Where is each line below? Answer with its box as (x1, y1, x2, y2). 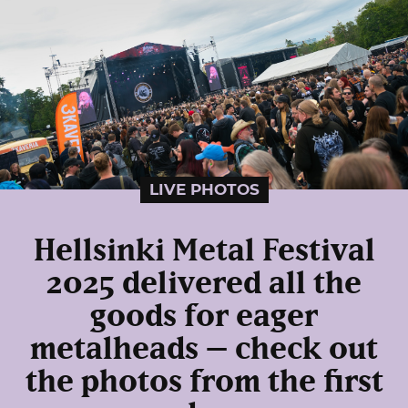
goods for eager (90, 301, 318, 332)
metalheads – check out (30, 333, 378, 365)
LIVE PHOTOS (148, 179, 260, 199)
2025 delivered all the (46, 268, 362, 300)
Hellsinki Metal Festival (33, 235, 375, 267)
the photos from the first (25, 366, 383, 398)
